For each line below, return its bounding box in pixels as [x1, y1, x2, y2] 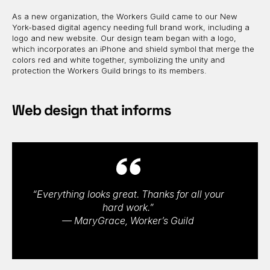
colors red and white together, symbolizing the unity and [12, 55, 225, 65]
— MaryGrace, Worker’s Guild [62, 215, 194, 227]
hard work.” [102, 201, 154, 214]
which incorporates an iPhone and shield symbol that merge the [12, 44, 254, 54]
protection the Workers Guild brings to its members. [12, 66, 207, 76]
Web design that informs [12, 101, 171, 120]
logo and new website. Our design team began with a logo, [12, 33, 236, 43]
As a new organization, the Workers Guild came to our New [12, 11, 237, 22]
